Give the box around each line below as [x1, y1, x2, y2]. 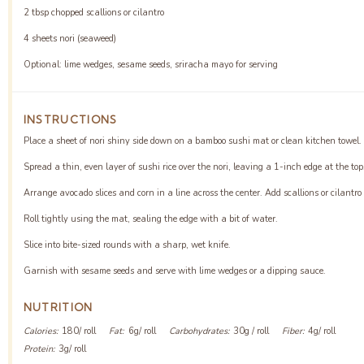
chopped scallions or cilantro [48, 6, 164, 19]
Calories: [23, 324, 58, 337]
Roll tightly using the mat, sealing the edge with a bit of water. [23, 213, 278, 225]
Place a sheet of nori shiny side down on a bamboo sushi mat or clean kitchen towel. [23, 135, 362, 147]
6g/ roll [128, 324, 156, 337]
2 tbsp [23, 6, 49, 19]
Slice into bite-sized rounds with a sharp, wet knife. [23, 239, 231, 251]
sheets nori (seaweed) [28, 32, 116, 45]
